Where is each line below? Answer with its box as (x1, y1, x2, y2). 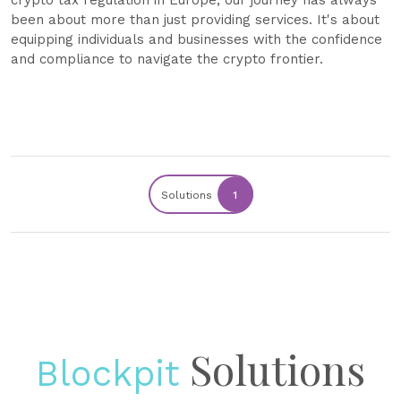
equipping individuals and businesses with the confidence (11, 31, 382, 47)
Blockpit (36, 353, 180, 395)
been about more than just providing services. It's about (11, 12, 380, 28)
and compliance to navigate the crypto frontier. (11, 51, 323, 67)
